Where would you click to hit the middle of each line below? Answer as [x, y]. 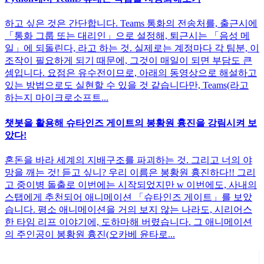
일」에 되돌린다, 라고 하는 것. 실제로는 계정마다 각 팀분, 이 [132, 48]
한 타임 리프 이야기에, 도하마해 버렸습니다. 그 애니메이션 [128, 222]
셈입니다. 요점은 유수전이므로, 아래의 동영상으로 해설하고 [131, 73]
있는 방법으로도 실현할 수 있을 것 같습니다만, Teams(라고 [127, 85]
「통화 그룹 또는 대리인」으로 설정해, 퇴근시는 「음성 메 [127, 36]
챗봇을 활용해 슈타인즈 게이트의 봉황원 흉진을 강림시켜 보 [131, 123]
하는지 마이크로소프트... [57, 98]
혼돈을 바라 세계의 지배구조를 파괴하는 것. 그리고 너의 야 [128, 160]
